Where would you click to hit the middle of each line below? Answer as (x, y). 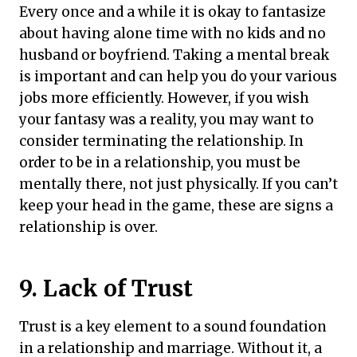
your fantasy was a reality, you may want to (167, 119)
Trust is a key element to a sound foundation (173, 326)
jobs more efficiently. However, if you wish (164, 98)
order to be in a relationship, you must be (160, 162)
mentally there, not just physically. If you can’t (178, 184)
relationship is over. (88, 227)
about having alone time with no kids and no (173, 33)
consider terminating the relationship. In (161, 141)
